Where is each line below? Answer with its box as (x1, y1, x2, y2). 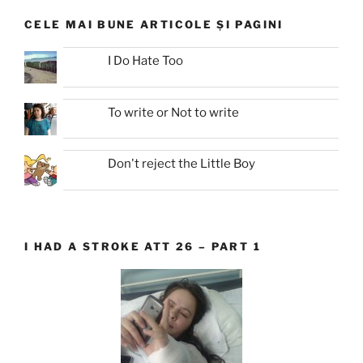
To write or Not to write (108, 105, 240, 120)
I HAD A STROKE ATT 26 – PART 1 (24, 239, 261, 253)
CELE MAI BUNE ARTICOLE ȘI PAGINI (24, 17, 284, 31)
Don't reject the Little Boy (108, 156, 256, 172)
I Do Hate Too (108, 53, 184, 69)
